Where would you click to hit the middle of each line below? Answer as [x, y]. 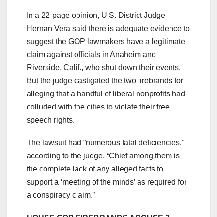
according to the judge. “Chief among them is [103, 155]
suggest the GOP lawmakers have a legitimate [106, 41]
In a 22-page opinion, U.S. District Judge [96, 15]
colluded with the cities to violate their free [98, 107]
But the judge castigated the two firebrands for [105, 80]
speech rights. [52, 120]
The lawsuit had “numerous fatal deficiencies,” [105, 142]
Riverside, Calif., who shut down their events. [104, 67]
